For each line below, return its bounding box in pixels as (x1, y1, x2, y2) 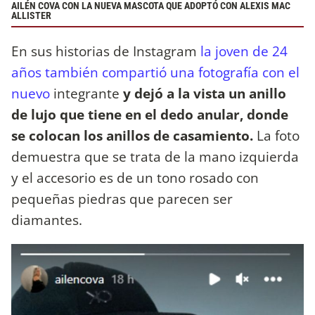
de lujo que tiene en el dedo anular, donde (11, 105, 288, 124)
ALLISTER (11, 9, 51, 22)
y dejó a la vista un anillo (120, 84, 286, 103)
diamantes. (11, 210, 86, 229)
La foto (253, 126, 300, 145)
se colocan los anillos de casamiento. (11, 126, 253, 145)
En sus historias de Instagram (11, 41, 197, 60)
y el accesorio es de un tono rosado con (11, 168, 259, 187)
